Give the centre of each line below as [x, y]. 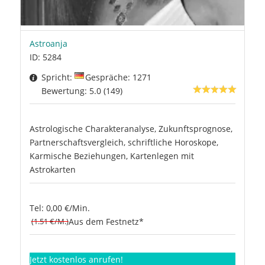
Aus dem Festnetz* [106, 222]
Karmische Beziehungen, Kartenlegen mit [112, 156]
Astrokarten [52, 169]
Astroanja [48, 44]
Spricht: [58, 77]
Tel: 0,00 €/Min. [59, 208]
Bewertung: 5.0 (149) [82, 91]
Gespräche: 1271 [118, 77]
